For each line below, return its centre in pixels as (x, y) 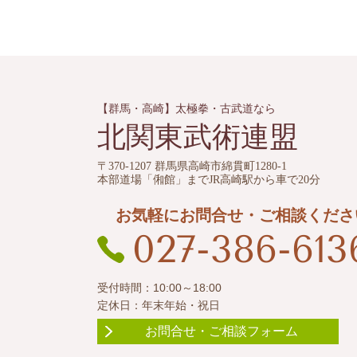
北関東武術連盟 (198, 137)
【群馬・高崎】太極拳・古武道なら (186, 109)
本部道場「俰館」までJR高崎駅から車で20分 (209, 180)
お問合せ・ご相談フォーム (222, 331)
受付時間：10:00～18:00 (159, 287)
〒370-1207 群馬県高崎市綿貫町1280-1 (192, 167)
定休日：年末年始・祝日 (159, 305)
